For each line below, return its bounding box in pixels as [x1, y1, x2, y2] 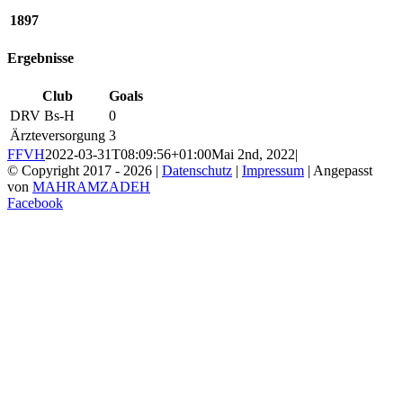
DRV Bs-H [10, 108, 75, 124]
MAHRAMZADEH [32, 179, 150, 195]
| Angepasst [304, 163, 372, 179]
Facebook [7, 195, 63, 211]
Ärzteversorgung [10, 128, 105, 144]
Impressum [242, 163, 304, 179]
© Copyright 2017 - [7, 163, 123, 179]
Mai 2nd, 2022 [211, 147, 295, 163]
